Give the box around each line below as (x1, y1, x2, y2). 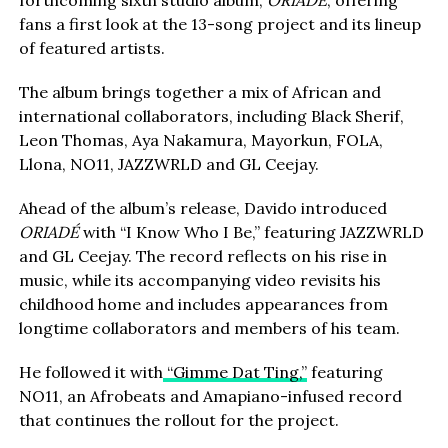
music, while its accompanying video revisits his (18, 270, 381, 291)
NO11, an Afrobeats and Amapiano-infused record (18, 386, 402, 407)
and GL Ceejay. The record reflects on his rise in (18, 246, 387, 267)
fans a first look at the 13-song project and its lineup (18, 14, 421, 35)
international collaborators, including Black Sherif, (18, 106, 404, 127)
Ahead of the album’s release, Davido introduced (18, 198, 387, 219)
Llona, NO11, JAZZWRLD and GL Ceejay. (18, 154, 319, 175)
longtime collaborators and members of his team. (18, 318, 400, 339)
